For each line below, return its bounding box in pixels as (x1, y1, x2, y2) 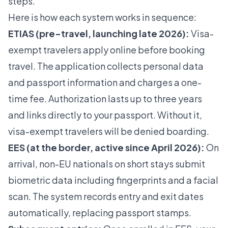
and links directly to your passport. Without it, (8, 109, 202, 121)
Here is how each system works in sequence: (8, 11, 196, 23)
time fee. (8, 93, 48, 105)
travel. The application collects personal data (8, 60, 204, 72)
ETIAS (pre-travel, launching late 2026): (8, 27, 189, 40)
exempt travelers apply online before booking (8, 44, 205, 56)
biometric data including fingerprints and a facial (8, 174, 218, 186)
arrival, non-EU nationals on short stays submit (8, 158, 205, 170)
